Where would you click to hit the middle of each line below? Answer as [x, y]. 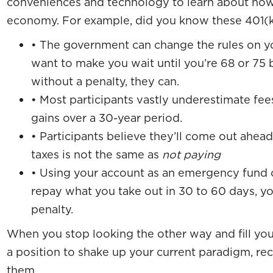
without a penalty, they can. [105, 81]
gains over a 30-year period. [107, 118]
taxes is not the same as [97, 154]
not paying [191, 154]
